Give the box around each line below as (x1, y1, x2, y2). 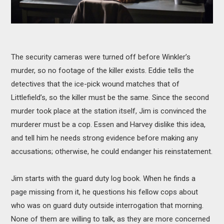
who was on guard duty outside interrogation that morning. (11, 201, 204, 210)
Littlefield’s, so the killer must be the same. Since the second (11, 93, 209, 102)
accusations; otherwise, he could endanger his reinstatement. (11, 147, 213, 156)
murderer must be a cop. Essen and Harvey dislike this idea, (11, 120, 206, 129)
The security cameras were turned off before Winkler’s (11, 52, 191, 62)
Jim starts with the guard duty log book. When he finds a (11, 174, 196, 183)
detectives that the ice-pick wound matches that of (11, 79, 180, 89)
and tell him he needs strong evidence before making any (11, 133, 198, 143)
